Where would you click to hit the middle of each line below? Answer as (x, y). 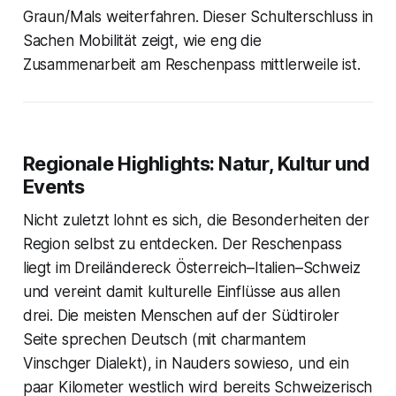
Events (53, 186)
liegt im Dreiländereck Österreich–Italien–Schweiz (191, 267)
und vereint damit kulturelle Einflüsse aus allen (181, 291)
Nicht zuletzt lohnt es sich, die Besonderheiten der (196, 220)
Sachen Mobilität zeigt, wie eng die (142, 40)
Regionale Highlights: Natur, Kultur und (196, 163)
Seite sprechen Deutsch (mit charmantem (164, 339)
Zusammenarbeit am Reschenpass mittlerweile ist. (191, 64)
